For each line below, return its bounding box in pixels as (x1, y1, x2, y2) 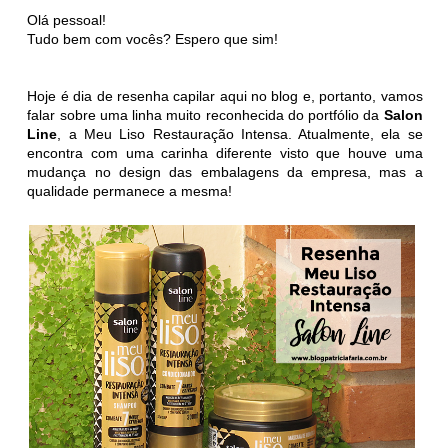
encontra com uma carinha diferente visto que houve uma (27, 144, 423, 161)
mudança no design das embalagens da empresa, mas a (27, 163, 423, 180)
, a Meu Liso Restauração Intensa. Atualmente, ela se (57, 125, 423, 142)
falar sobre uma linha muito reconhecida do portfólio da (27, 106, 384, 123)
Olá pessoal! (27, 11, 107, 28)
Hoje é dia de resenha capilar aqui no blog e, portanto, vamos (27, 87, 423, 104)
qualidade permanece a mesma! (27, 182, 233, 199)
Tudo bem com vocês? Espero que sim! (27, 30, 279, 47)
